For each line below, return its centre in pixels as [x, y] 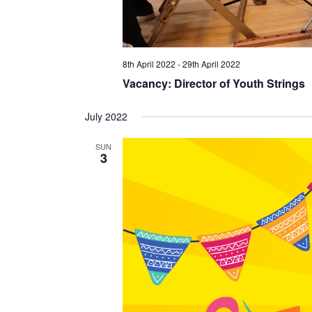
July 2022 [106, 117]
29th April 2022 [211, 64]
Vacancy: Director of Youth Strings [213, 84]
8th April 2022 [149, 64]
